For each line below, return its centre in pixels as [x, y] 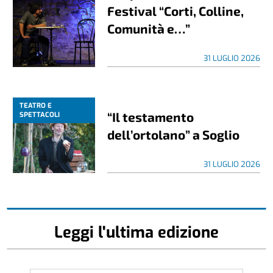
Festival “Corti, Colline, [176, 10]
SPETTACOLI [40, 115]
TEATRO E [36, 105]
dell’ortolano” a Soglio [174, 134]
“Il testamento [151, 116]
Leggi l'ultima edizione [136, 232]
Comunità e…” [149, 28]
